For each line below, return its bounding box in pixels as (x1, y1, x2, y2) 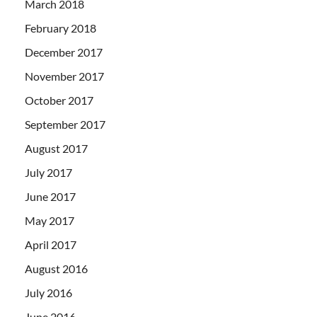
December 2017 (25, 45, 103, 59)
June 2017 (25, 189, 76, 203)
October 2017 (25, 93, 93, 107)
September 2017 (25, 117, 105, 131)
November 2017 (25, 69, 104, 83)
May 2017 (25, 213, 74, 227)
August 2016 (25, 261, 88, 275)
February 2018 (25, 21, 96, 35)
